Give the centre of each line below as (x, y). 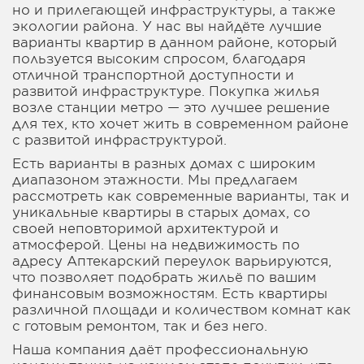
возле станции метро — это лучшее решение (171, 107)
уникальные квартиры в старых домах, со (161, 212)
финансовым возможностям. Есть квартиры (170, 293)
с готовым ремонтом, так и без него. (140, 325)
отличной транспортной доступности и (153, 74)
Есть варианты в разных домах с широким (164, 163)
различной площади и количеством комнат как (182, 309)
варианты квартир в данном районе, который (175, 42)
